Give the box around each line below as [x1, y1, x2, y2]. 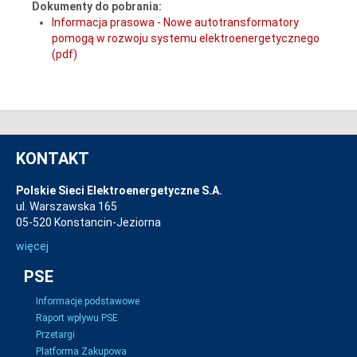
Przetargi [36, 329, 75, 340]
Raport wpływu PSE [36, 312, 118, 324]
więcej [16, 240, 49, 253]
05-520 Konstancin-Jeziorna [16, 216, 161, 229]
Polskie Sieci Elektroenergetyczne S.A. [16, 184, 222, 197]
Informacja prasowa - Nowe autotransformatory [52, 15, 299, 29]
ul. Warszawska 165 [16, 200, 117, 213]
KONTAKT [16, 149, 89, 168]
